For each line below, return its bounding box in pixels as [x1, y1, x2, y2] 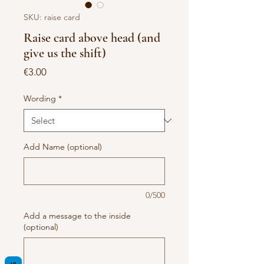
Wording [24, 93, 56, 104]
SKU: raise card [24, 12, 80, 22]
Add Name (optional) [24, 141, 102, 152]
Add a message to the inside [24, 210, 131, 221]
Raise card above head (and [24, 30, 160, 45]
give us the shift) [24, 45, 106, 61]
